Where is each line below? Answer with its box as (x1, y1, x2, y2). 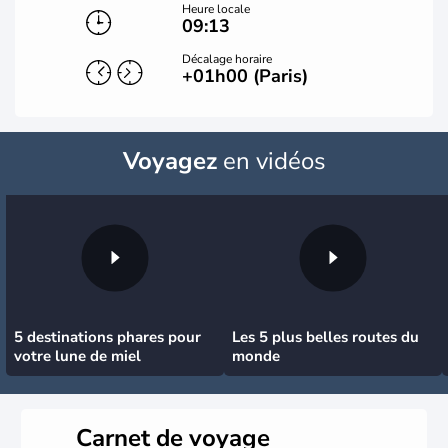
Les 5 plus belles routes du (232, 327, 419, 347)
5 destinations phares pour (14, 327, 201, 347)
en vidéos (216, 145, 326, 177)
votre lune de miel (14, 346, 141, 366)
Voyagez (122, 145, 217, 177)
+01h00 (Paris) (182, 64, 309, 88)
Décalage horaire (182, 51, 273, 67)
